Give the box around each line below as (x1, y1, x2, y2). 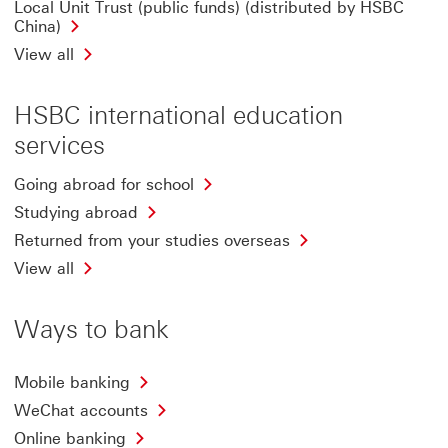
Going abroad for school (14, 174, 194, 194)
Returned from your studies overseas (14, 230, 290, 250)
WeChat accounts (14, 400, 148, 420)
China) (14, 16, 61, 36)
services (14, 129, 105, 160)
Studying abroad (14, 202, 138, 222)
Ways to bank (14, 313, 169, 344)
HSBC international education (14, 99, 343, 130)
